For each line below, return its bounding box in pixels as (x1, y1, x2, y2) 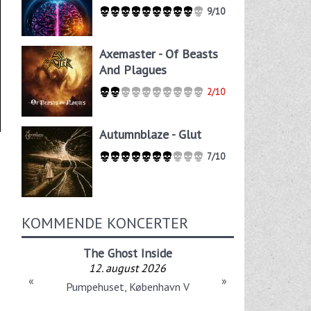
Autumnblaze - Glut (99, 126, 201, 143)
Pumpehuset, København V (65, 279, 190, 294)
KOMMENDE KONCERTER (21, 212, 188, 233)
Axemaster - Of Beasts (99, 46, 218, 62)
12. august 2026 (89, 260, 167, 275)
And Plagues (99, 62, 167, 78)
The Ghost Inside (83, 244, 172, 261)
